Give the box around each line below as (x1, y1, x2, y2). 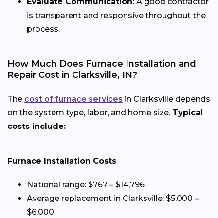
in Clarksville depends (123, 94, 210, 104)
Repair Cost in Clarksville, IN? (7, 70, 137, 81)
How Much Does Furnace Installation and (7, 58, 196, 70)
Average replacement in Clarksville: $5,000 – (27, 194, 199, 203)
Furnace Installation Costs (7, 156, 116, 166)
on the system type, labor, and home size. (7, 108, 172, 118)
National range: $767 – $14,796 (27, 180, 145, 190)
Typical (172, 108, 203, 118)
